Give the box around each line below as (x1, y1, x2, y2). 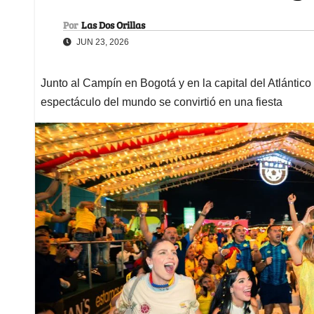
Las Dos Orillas (81, 18, 145, 32)
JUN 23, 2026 (74, 36, 129, 47)
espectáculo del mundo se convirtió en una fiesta (41, 95, 282, 108)
